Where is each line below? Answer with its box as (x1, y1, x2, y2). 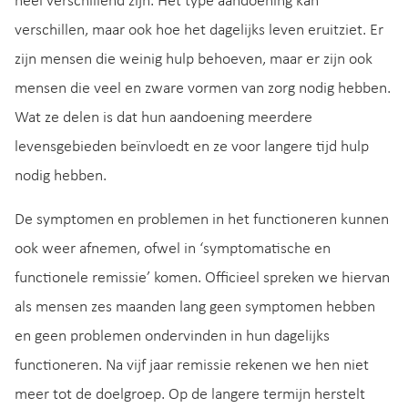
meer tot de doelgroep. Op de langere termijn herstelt (15, 385, 365, 403)
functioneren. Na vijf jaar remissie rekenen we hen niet (15, 356, 369, 374)
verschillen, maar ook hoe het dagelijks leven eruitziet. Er (15, 21, 383, 39)
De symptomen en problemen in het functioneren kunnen (15, 210, 389, 229)
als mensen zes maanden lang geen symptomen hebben (15, 298, 375, 316)
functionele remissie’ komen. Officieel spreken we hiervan (15, 269, 390, 287)
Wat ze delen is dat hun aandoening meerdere (15, 108, 312, 127)
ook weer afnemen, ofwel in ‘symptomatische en (15, 240, 331, 258)
